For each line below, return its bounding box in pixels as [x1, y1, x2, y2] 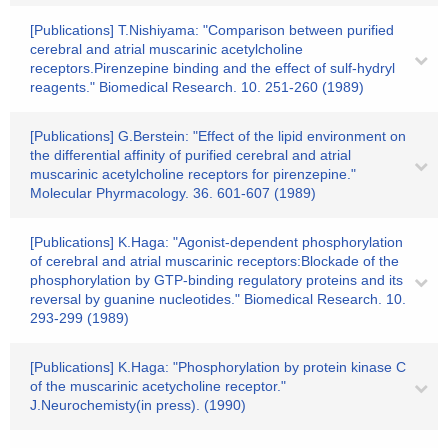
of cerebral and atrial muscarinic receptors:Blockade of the [30, 253, 399, 269]
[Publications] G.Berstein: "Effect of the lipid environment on [30, 128, 406, 144]
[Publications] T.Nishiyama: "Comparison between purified [30, 22, 394, 38]
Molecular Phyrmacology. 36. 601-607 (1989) [30, 185, 316, 201]
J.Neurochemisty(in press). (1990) [30, 397, 246, 413]
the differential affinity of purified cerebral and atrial [30, 147, 351, 163]
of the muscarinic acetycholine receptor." [30, 378, 286, 394]
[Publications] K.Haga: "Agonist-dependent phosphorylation [30, 234, 403, 250]
